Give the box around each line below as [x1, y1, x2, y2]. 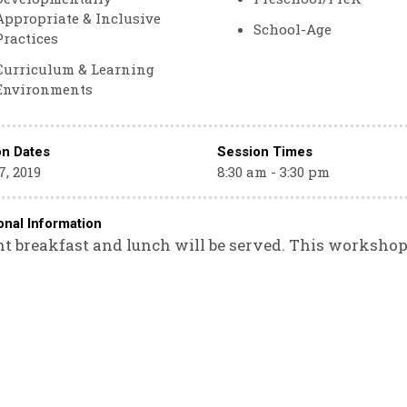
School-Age [253, 20, 332, 38]
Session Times [216, 144, 313, 160]
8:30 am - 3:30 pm [216, 163, 330, 181]
